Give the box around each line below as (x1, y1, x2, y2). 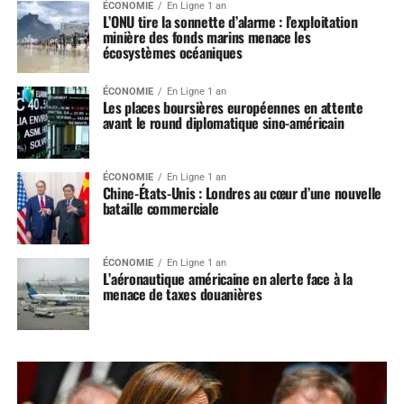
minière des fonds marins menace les (102, 25, 311, 48)
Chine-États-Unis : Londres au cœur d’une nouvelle (102, 181, 381, 204)
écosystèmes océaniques (102, 41, 243, 63)
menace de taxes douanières (102, 282, 262, 305)
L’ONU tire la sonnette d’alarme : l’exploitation (102, 10, 358, 32)
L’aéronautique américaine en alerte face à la (102, 267, 353, 289)
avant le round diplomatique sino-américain (102, 111, 344, 133)
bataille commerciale (102, 197, 219, 219)
